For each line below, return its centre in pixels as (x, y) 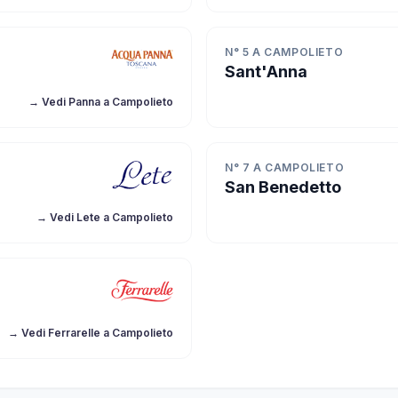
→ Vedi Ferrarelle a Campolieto (91, 333)
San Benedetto (283, 187)
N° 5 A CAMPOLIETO (284, 52)
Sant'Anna (266, 72)
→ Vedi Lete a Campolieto (105, 217)
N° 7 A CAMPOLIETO (285, 167)
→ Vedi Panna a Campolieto (101, 102)
